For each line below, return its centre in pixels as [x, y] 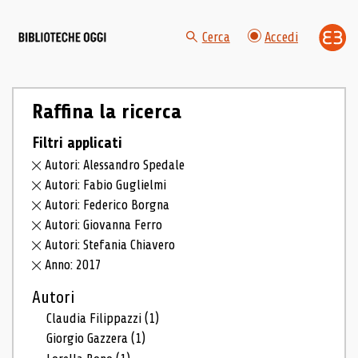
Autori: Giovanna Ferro [104, 225]
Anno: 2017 [74, 265]
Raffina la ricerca [106, 111]
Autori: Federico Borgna [107, 205]
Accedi [281, 38]
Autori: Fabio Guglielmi [106, 185]
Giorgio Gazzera [89, 339]
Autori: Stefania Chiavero [110, 245]
